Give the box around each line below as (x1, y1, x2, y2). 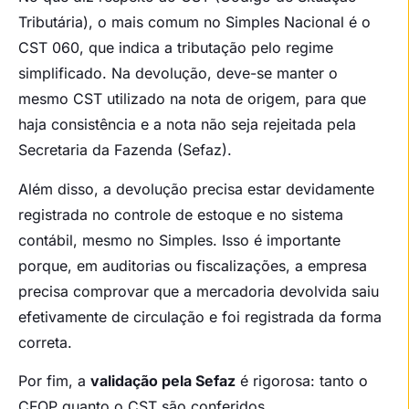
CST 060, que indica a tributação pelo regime (18, 38, 333, 58)
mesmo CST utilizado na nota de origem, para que (18, 89, 366, 109)
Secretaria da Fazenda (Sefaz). (18, 141, 232, 160)
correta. (18, 332, 72, 351)
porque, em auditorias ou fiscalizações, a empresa (18, 256, 367, 275)
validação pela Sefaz (90, 372, 236, 391)
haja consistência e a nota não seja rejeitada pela (18, 115, 356, 134)
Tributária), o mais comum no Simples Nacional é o (18, 13, 371, 32)
